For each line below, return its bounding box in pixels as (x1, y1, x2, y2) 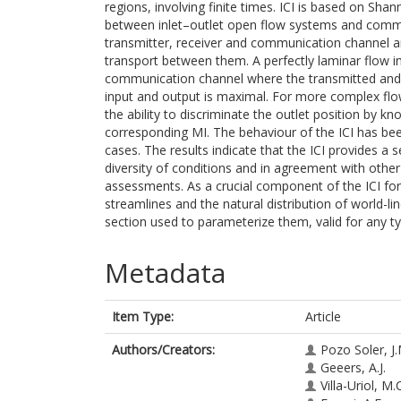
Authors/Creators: (112, 341, 215, 358)
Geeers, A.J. (320, 359, 386, 376)
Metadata (105, 254, 226, 291)
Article (305, 308, 341, 325)
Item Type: (112, 308, 174, 325)
